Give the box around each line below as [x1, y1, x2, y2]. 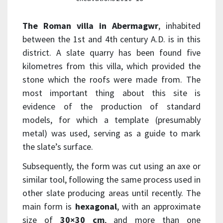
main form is [22, 201, 75, 213]
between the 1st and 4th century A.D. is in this [22, 33, 201, 45]
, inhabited [158, 20, 201, 32]
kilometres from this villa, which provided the [22, 60, 201, 72]
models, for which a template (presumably [22, 114, 201, 126]
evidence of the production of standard [22, 101, 201, 112]
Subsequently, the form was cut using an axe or [22, 160, 201, 172]
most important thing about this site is [22, 87, 201, 99]
